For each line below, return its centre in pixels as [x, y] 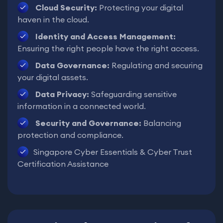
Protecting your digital [141, 8]
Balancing [161, 123]
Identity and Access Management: [105, 37]
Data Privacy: [62, 94]
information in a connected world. [82, 106]
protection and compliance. [70, 135]
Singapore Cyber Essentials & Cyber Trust [113, 152]
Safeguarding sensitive [134, 94]
